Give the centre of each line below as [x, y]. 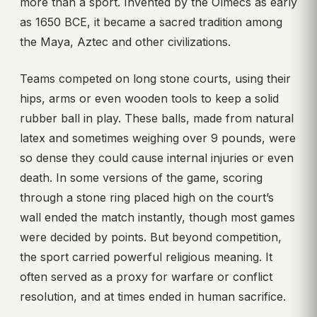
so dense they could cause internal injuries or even [157, 158]
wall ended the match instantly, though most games [157, 218]
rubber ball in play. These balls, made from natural [157, 119]
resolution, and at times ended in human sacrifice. [153, 297]
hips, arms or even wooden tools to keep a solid [149, 99]
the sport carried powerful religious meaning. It [146, 257]
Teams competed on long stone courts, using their [155, 79]
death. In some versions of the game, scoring [141, 178]
